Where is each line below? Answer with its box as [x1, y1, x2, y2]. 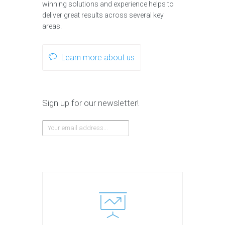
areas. [42, 22, 62, 31]
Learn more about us [61, 53, 135, 63]
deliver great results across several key [42, 11, 164, 20]
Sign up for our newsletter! [42, 98, 139, 108]
